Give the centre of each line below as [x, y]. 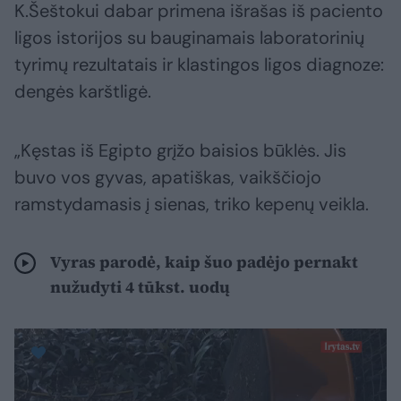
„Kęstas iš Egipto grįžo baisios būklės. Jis [180, 151]
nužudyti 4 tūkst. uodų [140, 287]
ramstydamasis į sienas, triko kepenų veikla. [192, 205]
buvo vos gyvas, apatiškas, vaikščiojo [168, 178]
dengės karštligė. [83, 92]
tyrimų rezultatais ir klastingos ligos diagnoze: [199, 65]
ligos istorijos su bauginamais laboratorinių [189, 38]
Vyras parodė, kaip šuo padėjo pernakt [204, 262]
